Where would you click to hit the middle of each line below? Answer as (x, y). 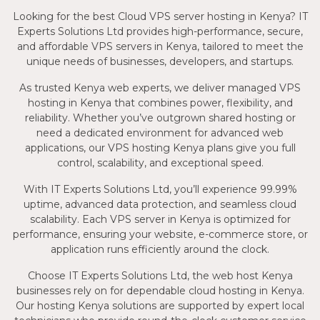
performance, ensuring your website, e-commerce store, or (160, 234)
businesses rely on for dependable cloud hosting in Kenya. (160, 290)
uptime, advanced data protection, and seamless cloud (160, 204)
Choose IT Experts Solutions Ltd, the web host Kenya (160, 275)
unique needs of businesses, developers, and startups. (160, 61)
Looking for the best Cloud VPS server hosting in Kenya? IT (160, 16)
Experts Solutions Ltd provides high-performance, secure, (160, 31)
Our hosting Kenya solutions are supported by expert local (160, 305)
